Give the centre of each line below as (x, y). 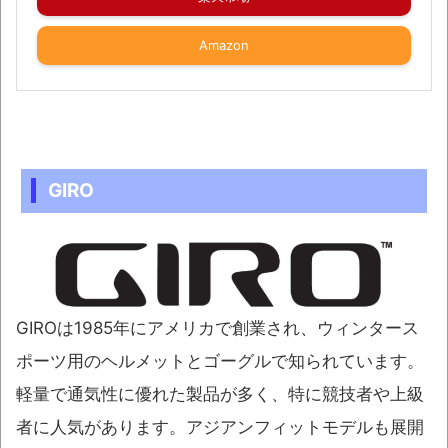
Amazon (224, 44)
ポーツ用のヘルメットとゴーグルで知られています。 (220, 361)
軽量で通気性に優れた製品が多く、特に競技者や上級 (220, 394)
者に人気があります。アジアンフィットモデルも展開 (220, 427)
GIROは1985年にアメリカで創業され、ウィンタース (217, 328)
